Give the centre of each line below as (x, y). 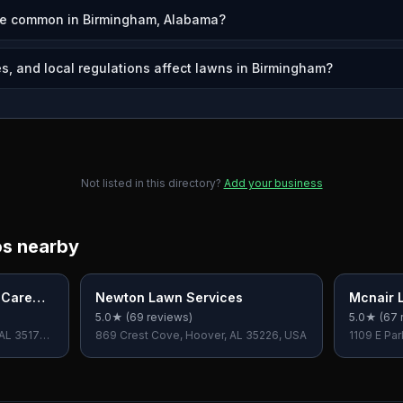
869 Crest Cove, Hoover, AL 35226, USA (201, 335)
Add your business (273, 183)
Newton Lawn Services (170, 297)
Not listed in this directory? (151, 183)
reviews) (169, 317)
